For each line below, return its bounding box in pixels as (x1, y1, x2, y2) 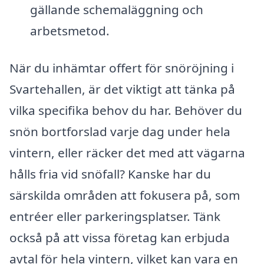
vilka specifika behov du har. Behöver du (9, 102, 242, 119)
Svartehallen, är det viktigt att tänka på (9, 81, 235, 98)
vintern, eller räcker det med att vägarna (9, 144, 245, 161)
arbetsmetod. (29, 22, 110, 39)
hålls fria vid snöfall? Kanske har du (9, 166, 211, 183)
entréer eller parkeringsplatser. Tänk (9, 208, 220, 225)
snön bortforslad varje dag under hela (9, 123, 230, 140)
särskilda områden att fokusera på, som (9, 187, 240, 204)
